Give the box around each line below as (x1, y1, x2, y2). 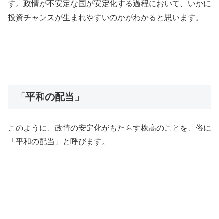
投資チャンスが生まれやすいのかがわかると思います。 (8, 13, 203, 22)
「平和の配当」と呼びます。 (8, 137, 109, 146)
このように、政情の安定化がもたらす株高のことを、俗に (8, 123, 211, 132)
